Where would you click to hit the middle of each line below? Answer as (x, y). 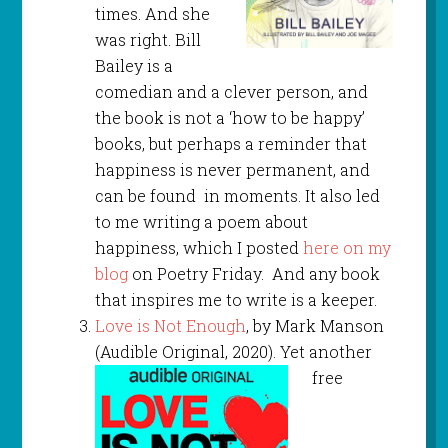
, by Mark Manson (314, 325)
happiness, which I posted (198, 247)
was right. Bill (147, 39)
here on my (346, 247)
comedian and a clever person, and (231, 91)
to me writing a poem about (201, 221)
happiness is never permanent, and (232, 169)
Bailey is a (133, 65)
